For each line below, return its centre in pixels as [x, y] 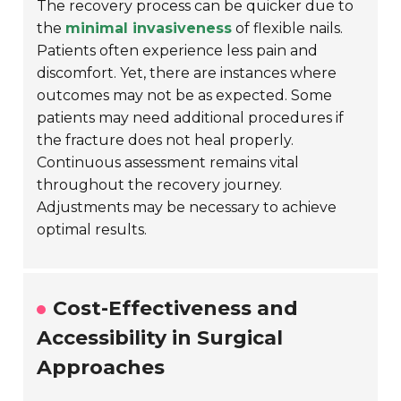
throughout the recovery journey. [160, 184]
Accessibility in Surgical [160, 337]
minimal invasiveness [149, 28]
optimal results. [92, 229]
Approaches [101, 367]
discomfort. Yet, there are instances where [187, 73]
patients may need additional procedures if [191, 117]
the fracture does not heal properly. [166, 140]
